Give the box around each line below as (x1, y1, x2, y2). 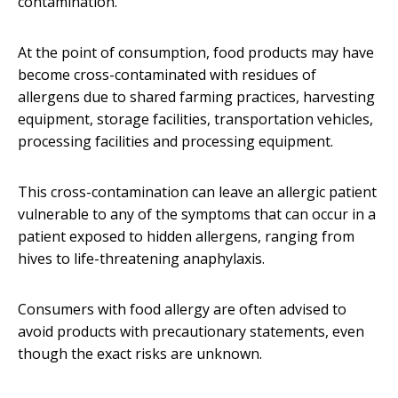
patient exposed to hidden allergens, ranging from (18, 227, 354, 247)
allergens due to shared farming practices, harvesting (18, 87, 375, 107)
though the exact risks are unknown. (18, 344, 262, 364)
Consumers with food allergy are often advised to (18, 299, 346, 320)
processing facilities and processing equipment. (18, 131, 333, 152)
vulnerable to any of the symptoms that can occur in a (18, 204, 376, 225)
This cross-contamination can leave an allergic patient (18, 182, 377, 203)
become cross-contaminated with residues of (18, 65, 316, 85)
